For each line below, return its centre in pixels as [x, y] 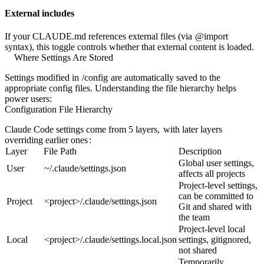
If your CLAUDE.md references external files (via [100, 36]
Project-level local [212, 229]
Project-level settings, [218, 185]
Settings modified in [43, 77]
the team [194, 217]
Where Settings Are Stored [64, 57]
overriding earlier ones [46, 140]
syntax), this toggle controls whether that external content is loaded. [129, 47]
